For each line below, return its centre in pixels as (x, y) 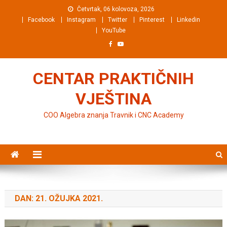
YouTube (114, 30)
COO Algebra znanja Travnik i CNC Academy (113, 115)
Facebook (41, 20)
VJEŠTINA (113, 99)
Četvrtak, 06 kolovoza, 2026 (116, 9)
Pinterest (152, 20)
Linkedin (188, 20)
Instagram (81, 20)
